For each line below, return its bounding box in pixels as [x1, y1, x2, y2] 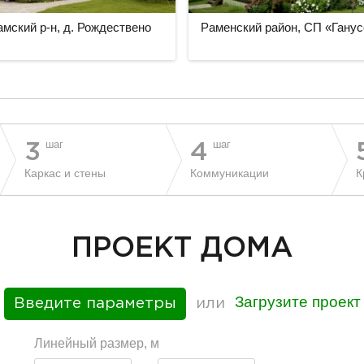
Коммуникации [190, 167, 270, 180]
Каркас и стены [24, 167, 106, 180]
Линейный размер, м [34, 336, 159, 350]
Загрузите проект [234, 293, 361, 310]
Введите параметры [13, 297, 176, 310]
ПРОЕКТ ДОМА [71, 236, 293, 262]
